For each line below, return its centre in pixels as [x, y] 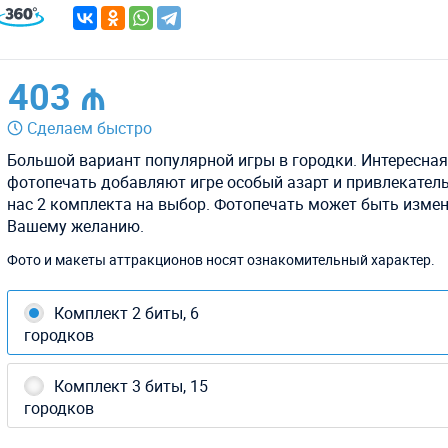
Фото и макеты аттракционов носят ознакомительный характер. [221, 260]
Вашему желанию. [76, 226]
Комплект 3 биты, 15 [131, 386]
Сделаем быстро [90, 128]
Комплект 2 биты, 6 [127, 313]
